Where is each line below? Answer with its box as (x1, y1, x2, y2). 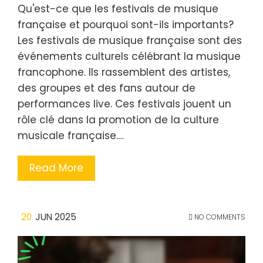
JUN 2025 (35, 210, 76, 223)
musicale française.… (18, 128, 124, 143)
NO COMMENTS (193, 211, 245, 222)
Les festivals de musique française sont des (18, 33, 242, 48)
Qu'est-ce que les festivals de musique (18, 1, 218, 16)
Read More (29, 160, 83, 175)
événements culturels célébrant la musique (18, 49, 241, 63)
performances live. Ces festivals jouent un (18, 96, 231, 111)
